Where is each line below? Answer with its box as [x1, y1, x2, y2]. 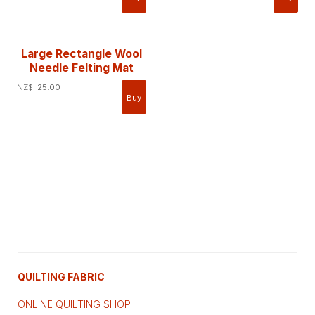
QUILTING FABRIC [17, 271, 105, 283]
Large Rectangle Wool [21, 47, 142, 61]
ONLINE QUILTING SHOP [17, 298, 131, 310]
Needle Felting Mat [30, 61, 134, 75]
